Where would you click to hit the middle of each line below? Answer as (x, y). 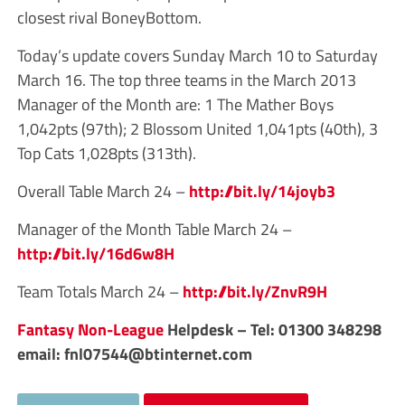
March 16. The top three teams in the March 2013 (186, 79)
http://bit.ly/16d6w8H (95, 253)
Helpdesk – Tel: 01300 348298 (272, 329)
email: (40, 353)
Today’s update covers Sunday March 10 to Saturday (197, 55)
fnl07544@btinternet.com (158, 353)
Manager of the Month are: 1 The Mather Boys (175, 104)
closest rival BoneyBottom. (109, 17)
